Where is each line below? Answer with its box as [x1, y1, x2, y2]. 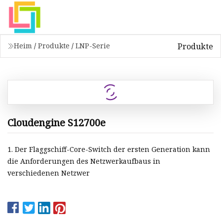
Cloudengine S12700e [7, 115, 106, 129]
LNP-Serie [75, 41, 110, 50]
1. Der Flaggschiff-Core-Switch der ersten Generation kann [7, 145, 210, 154]
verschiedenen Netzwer [7, 168, 90, 178]
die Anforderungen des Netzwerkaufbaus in [7, 156, 160, 166]
